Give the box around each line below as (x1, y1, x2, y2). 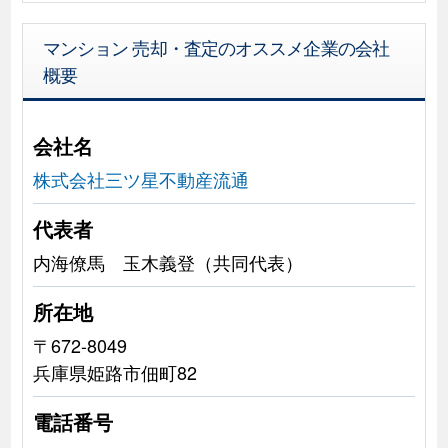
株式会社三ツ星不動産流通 (32, 165, 249, 192)
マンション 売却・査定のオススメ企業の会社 (42, 33, 389, 60)
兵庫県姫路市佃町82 (32, 358, 197, 385)
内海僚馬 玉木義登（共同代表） (32, 248, 303, 275)
